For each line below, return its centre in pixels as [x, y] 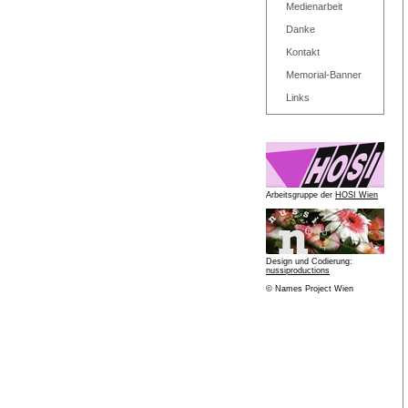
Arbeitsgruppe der [301, 195]
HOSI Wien [357, 195]
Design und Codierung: [309, 261]
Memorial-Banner [324, 75]
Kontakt [303, 52]
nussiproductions [298, 270]
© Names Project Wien [310, 289]
